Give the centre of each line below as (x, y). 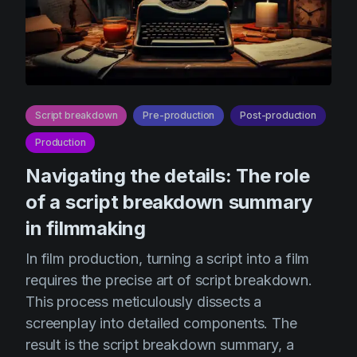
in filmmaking (86, 228)
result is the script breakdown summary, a (160, 345)
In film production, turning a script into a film (168, 259)
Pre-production (179, 115)
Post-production (278, 115)
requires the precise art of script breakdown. (169, 280)
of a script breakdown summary (169, 202)
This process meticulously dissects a (144, 302)
